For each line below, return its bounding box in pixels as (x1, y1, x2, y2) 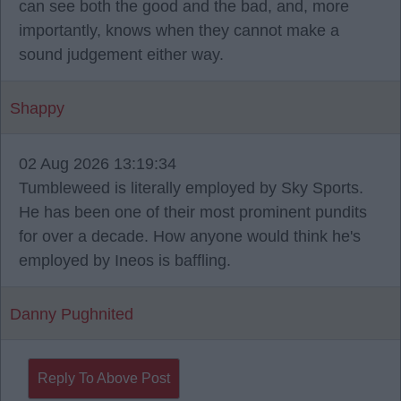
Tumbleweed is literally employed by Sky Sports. (19, 179, 363, 197)
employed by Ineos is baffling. (19, 252, 231, 269)
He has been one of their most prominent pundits (19, 203, 367, 221)
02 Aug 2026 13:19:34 (19, 155, 176, 173)
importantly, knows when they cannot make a (19, 21, 339, 39)
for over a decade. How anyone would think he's (19, 227, 361, 245)
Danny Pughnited (10, 305, 133, 323)
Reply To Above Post (38, 371, 170, 386)
